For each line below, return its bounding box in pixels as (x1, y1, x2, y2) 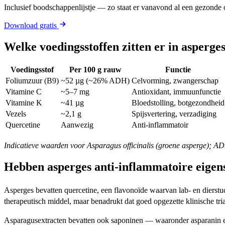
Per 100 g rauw (69, 65, 122, 74)
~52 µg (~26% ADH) (61, 76, 130, 85)
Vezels (6, 109, 26, 118)
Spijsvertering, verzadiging (132, 109, 216, 118)
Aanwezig (61, 120, 93, 129)
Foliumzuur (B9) (6, 76, 59, 85)
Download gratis (4, 21, 59, 30)
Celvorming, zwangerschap (132, 76, 218, 85)
